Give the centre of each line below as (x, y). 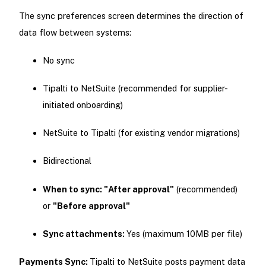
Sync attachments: (84, 233)
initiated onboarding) (83, 105)
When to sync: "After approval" (108, 189)
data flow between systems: (75, 32)
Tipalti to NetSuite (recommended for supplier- (135, 88)
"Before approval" (91, 205)
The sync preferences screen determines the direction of (131, 15)
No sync (58, 60)
